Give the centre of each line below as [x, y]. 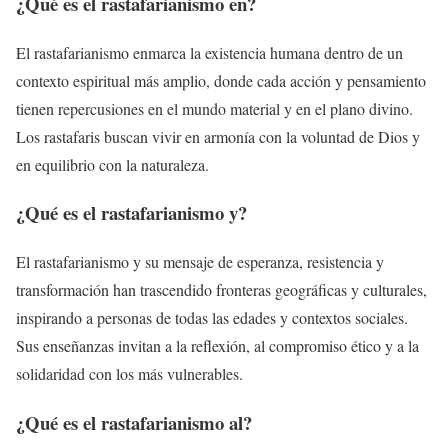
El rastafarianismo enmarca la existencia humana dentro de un [209, 52]
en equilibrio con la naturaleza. [112, 164]
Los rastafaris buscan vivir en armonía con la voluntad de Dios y [218, 136]
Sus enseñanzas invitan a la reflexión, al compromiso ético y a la [217, 346]
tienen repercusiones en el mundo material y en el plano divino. [214, 108]
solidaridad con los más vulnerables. [129, 374]
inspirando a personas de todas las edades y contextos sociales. [212, 318]
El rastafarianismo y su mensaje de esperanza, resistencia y [200, 262]
